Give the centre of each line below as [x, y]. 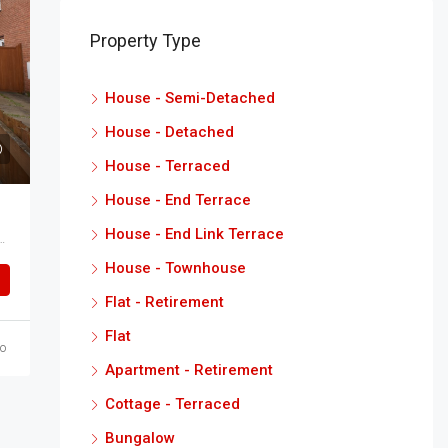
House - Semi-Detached [189, 98]
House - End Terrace [177, 200]
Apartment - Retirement [188, 370]
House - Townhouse [175, 268]
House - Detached [169, 132]
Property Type [145, 40]
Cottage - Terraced [172, 404]
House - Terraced [167, 166]
